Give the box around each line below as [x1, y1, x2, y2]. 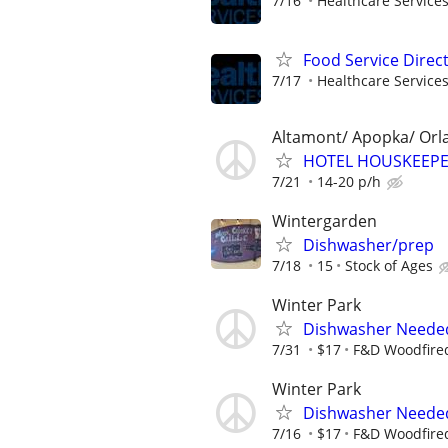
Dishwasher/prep [303, 233, 434, 256]
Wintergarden [272, 209, 377, 232]
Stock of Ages [345, 255, 433, 275]
